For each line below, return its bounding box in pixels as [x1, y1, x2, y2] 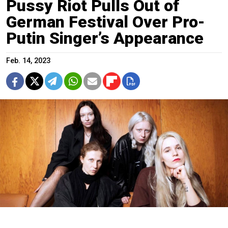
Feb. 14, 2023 [6, 56, 50, 65]
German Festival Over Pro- [6, 12, 205, 32]
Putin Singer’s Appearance [6, 28, 204, 48]
